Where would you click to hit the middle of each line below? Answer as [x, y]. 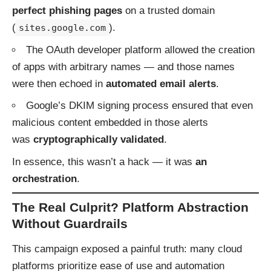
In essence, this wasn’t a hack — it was [104, 162]
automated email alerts [161, 83]
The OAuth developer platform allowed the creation [140, 50]
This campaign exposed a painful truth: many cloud [127, 249]
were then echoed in [59, 83]
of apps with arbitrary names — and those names [123, 67]
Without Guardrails [70, 223]
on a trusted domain [168, 11]
